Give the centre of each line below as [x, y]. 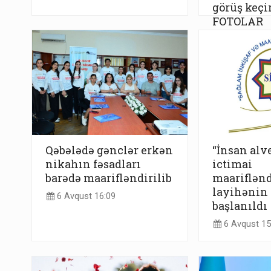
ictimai [232, 164]
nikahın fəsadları [93, 164]
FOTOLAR [237, 21]
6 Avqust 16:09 [85, 197]
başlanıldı [240, 205]
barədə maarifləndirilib [109, 178]
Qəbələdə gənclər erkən [109, 150]
